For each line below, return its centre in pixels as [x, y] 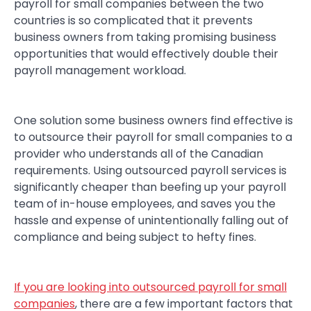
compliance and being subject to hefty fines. [135, 237]
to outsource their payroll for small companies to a [153, 137]
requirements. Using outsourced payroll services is [150, 171]
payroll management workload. [100, 71]
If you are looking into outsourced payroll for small [150, 287]
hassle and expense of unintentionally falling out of [151, 221]
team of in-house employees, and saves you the [145, 204]
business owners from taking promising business [145, 37]
